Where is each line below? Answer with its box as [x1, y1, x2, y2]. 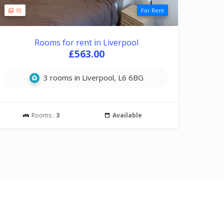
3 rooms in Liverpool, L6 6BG [41, 72, 143, 82]
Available [112, 111, 142, 119]
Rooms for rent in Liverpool [34, 37, 138, 48]
